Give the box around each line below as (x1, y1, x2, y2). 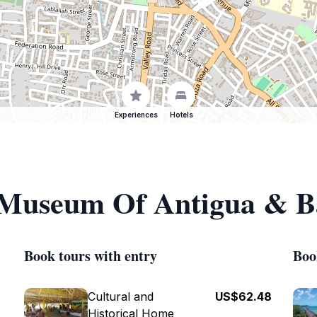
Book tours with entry (24, 246, 157, 266)
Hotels (169, 110, 193, 119)
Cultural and (88, 289, 154, 304)
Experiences (114, 110, 158, 119)
